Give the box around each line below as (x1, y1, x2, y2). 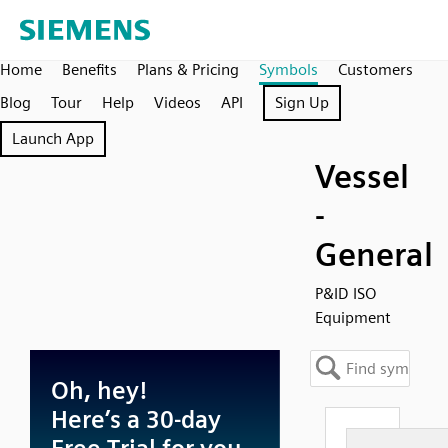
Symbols (259, 60, 318, 79)
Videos (154, 93, 201, 112)
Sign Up (275, 93, 329, 112)
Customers (338, 60, 413, 79)
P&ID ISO (315, 284, 377, 303)
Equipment (315, 308, 391, 327)
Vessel (315, 157, 409, 196)
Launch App (12, 129, 94, 148)
